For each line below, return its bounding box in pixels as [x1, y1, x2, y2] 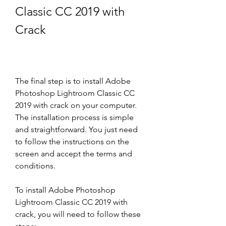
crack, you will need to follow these [15, 209, 141, 219]
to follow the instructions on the [15, 137, 129, 146]
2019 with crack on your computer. [15, 100, 137, 110]
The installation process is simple [15, 112, 134, 122]
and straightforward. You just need [15, 125, 138, 134]
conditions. [15, 161, 55, 171]
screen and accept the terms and [15, 149, 132, 158]
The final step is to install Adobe [15, 76, 131, 86]
